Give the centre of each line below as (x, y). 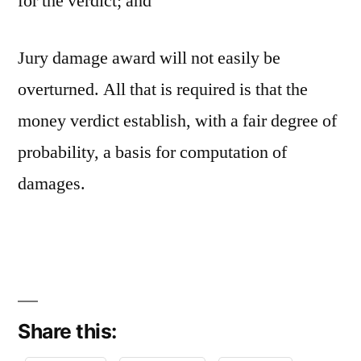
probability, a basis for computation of (152, 152)
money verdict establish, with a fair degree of (177, 121)
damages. (52, 184)
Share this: (67, 331)
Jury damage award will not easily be (149, 58)
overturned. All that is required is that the (163, 89)
